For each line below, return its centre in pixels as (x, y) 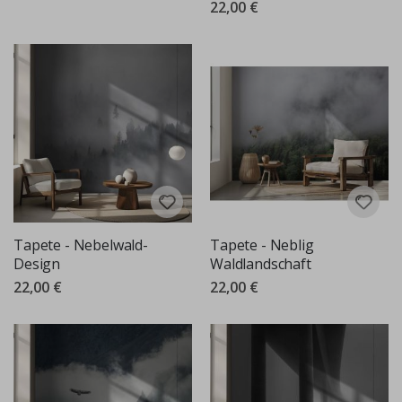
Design (37, 263)
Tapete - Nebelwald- (81, 245)
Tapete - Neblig (262, 245)
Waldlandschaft (261, 263)
